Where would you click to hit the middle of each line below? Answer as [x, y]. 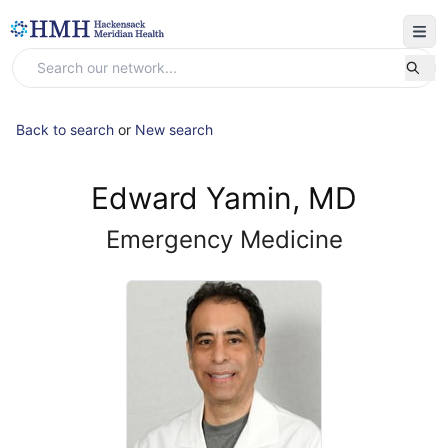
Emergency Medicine [224, 239]
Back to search [65, 129]
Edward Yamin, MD [224, 198]
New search [174, 129]
